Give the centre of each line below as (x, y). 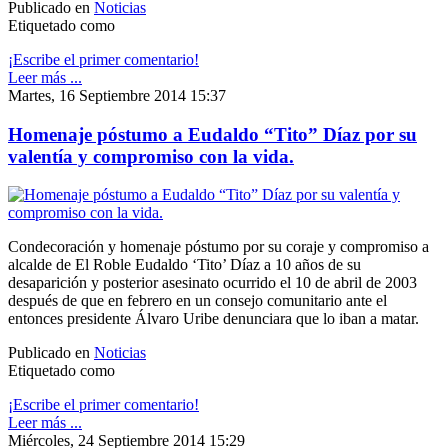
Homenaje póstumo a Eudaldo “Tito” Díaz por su (212, 134)
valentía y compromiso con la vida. (151, 156)
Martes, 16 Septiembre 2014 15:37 (117, 95)
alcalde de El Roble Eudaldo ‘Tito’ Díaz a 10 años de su (184, 265)
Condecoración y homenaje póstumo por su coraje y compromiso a (218, 247)
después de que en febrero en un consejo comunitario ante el (197, 301)
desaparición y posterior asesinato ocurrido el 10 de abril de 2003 (212, 283)
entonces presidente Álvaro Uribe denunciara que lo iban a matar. (213, 319)
